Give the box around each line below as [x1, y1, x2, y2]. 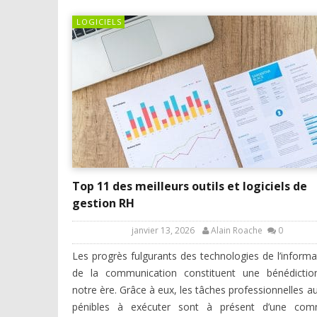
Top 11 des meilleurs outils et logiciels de [71, 178, 307, 195]
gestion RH [71, 195, 134, 212]
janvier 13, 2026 [132, 224, 195, 237]
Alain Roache [211, 224, 263, 237]
